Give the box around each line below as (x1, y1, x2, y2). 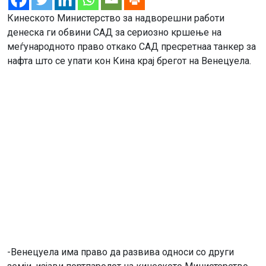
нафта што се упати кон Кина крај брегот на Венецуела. (7, 55, 254, 66)
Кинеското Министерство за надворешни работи (7, 12, 224, 24)
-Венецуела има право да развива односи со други (7, 246, 234, 258)
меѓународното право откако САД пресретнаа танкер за (7, 40, 256, 52)
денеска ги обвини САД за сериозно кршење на (7, 26, 221, 38)
